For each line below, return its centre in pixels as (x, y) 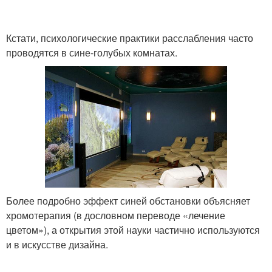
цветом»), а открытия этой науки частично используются (133, 229)
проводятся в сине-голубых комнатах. (93, 53)
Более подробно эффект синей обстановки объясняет (128, 200)
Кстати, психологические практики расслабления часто (130, 38)
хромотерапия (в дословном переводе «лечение (116, 215)
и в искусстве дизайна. (58, 244)
